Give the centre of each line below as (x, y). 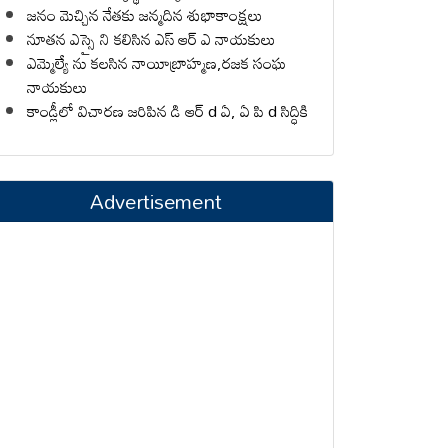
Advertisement (156, 200)
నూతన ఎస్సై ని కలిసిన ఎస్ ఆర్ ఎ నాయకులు (151, 38)
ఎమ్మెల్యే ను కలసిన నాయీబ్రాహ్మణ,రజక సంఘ (156, 62)
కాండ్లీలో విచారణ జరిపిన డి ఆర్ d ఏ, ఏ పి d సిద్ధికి (167, 110)
